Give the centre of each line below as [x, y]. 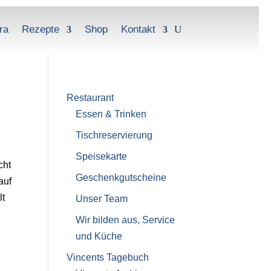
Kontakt [139, 30]
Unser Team [101, 199]
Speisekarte [101, 157]
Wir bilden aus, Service [125, 220]
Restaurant [90, 98]
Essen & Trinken [111, 114]
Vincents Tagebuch [107, 258]
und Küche [99, 237]
